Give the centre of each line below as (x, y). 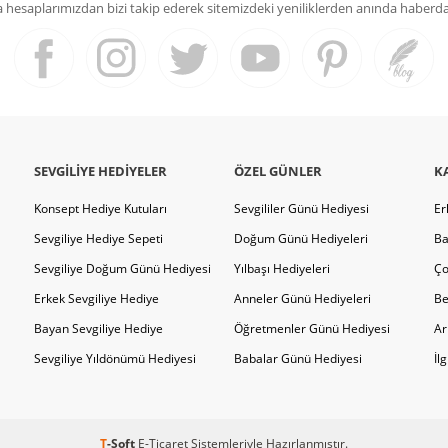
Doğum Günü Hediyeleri (301, 239)
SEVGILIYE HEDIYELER (100, 171)
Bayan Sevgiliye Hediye (98, 329)
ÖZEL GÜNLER (278, 171)
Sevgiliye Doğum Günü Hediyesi (122, 269)
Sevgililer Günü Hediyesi (301, 209)
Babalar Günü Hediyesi (298, 359)
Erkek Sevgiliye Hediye (96, 299)
